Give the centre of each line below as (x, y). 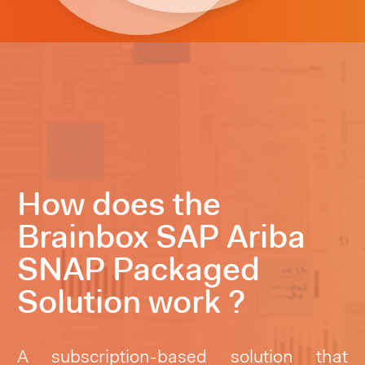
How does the (119, 204)
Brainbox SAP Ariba (161, 237)
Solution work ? (131, 302)
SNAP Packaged (139, 269)
